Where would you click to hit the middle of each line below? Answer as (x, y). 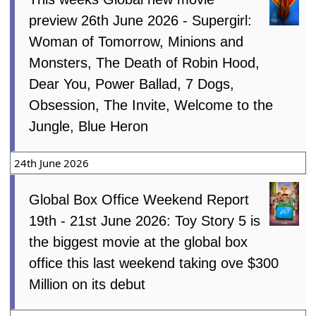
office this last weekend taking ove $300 (154, 263)
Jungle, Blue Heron (89, 127)
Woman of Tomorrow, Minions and (136, 42)
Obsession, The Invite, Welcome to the (151, 105)
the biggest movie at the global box (139, 242)
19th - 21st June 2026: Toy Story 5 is (145, 221)
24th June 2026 (52, 163)
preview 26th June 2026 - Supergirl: (141, 21)
